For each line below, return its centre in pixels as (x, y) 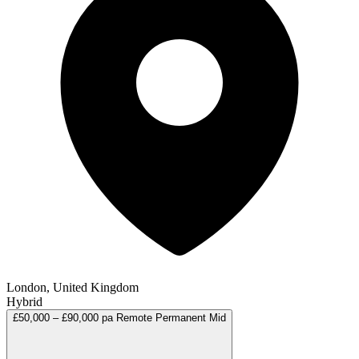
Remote (134, 317)
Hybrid (24, 301)
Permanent (181, 317)
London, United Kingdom (73, 287)
